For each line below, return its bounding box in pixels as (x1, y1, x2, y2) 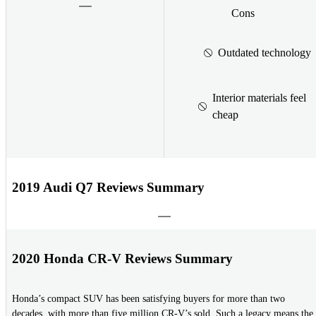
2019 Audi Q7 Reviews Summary (12, 179, 205, 195)
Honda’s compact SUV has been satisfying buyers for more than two (12, 293, 285, 305)
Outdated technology (217, 46, 311, 59)
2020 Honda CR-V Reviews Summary (12, 250, 233, 266)
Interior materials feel (212, 91, 306, 104)
